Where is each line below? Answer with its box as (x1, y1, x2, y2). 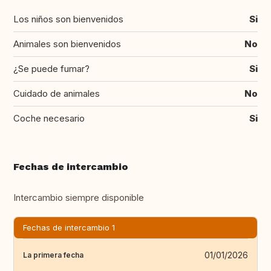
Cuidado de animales (13, 88, 100, 100)
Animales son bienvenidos (13, 38, 121, 50)
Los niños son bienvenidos (13, 13, 123, 25)
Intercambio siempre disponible (13, 192, 144, 204)
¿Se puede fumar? (13, 63, 90, 75)
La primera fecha (23, 250, 83, 260)
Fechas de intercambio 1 (23, 223, 115, 233)
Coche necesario (13, 113, 85, 125)
